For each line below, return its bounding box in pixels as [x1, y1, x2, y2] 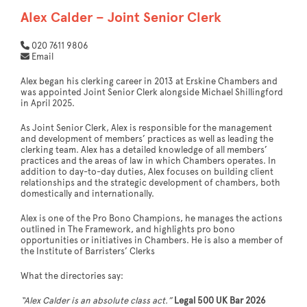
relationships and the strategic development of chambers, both [21, 177, 280, 188]
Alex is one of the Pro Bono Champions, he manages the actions [21, 212, 282, 224]
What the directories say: [21, 270, 123, 282]
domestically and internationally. [21, 188, 154, 199]
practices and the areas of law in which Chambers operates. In [21, 155, 276, 167]
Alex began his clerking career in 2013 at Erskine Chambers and [21, 75, 278, 87]
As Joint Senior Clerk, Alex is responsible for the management [21, 122, 272, 134]
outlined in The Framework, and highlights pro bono [21, 223, 235, 235]
